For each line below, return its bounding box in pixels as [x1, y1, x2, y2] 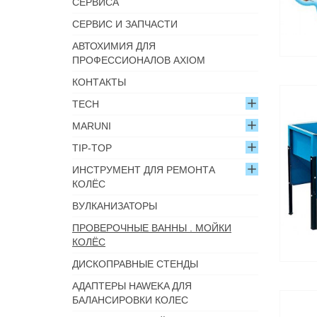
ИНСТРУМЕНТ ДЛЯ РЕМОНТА [72, 164, 215, 175]
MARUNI [72, 120, 111, 132]
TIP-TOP [72, 142, 112, 154]
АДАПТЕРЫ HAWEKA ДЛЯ [72, 280, 192, 292]
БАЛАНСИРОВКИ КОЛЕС [72, 294, 188, 306]
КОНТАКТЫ [72, 76, 126, 88]
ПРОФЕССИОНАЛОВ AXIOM [72, 54, 205, 66]
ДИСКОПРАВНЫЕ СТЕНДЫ [72, 258, 198, 270]
